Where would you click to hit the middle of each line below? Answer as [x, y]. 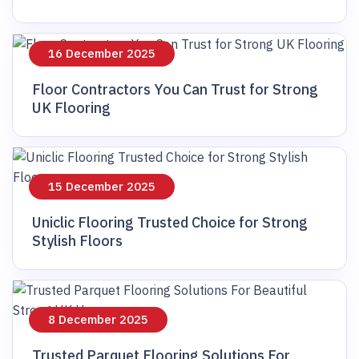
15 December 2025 [102, 187]
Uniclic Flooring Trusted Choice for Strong [170, 223]
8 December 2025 [98, 320]
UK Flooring [71, 108]
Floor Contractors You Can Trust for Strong [175, 90]
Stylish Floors [77, 241]
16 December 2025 [102, 54]
